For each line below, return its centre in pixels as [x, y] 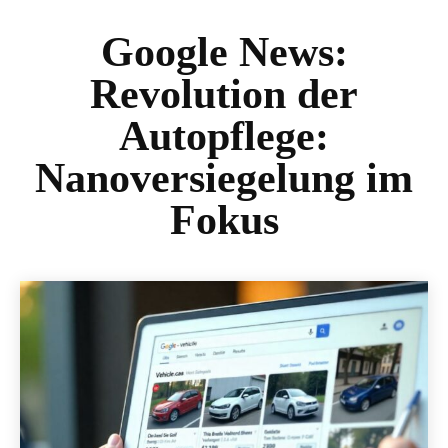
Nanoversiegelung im [224, 177]
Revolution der [224, 93]
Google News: [224, 51]
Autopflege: [224, 135]
